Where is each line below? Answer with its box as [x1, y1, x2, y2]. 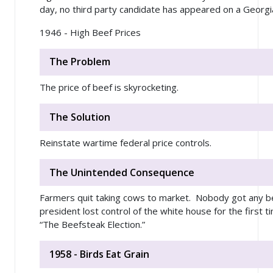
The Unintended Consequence [49, 165, 194, 179]
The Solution [49, 110, 110, 124]
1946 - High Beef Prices [40, 26, 141, 38]
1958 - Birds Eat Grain [49, 247, 149, 261]
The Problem [49, 55, 110, 69]
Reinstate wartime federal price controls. [40, 136, 211, 149]
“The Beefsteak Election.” [40, 218, 145, 231]
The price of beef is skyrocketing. [40, 81, 179, 94]
